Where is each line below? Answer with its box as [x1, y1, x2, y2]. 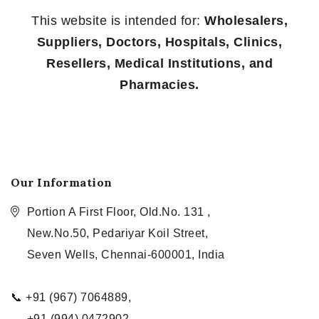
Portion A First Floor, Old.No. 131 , [26, 206, 211, 218]
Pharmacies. [120, 78, 199, 93]
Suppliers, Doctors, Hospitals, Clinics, [36, 35, 283, 50]
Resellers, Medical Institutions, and [46, 56, 273, 71]
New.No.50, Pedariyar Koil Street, [26, 227, 208, 239]
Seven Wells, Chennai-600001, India [26, 249, 225, 261]
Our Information [11, 175, 113, 189]
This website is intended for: [31, 14, 204, 28]
